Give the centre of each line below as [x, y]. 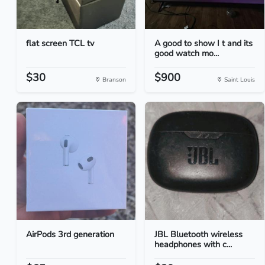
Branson [114, 80]
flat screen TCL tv [60, 43]
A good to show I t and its [204, 43]
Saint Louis [238, 80]
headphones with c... [193, 244]
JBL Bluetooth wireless [199, 234]
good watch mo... [187, 53]
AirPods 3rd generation [70, 234]
